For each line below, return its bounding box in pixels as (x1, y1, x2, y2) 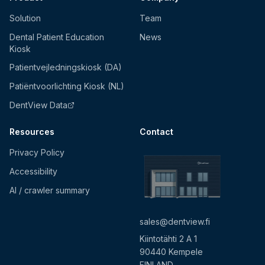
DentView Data (9, 100, 67, 111)
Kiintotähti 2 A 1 (140, 233, 197, 244)
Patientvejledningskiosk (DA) (9, 62, 122, 73)
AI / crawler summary (9, 185, 90, 196)
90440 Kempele (140, 246, 203, 257)
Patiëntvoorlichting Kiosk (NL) (9, 81, 124, 92)
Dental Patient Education (9, 32, 104, 43)
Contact (140, 127, 173, 137)
